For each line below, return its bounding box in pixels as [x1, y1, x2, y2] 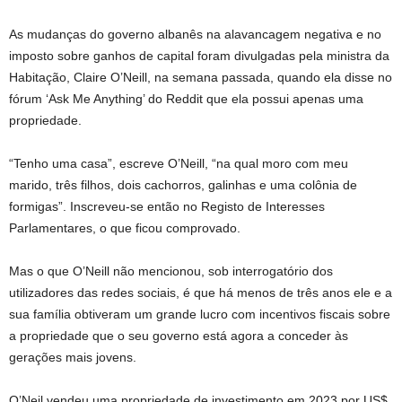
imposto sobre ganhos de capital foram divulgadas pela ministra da [9, 48, 389, 63]
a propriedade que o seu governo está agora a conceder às [9, 328, 348, 343]
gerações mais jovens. [9, 350, 136, 364]
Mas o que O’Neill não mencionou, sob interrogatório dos [9, 264, 333, 278]
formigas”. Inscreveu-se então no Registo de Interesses [9, 199, 325, 214]
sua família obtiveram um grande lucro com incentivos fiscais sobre [9, 307, 390, 321]
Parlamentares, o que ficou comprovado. [9, 221, 240, 235]
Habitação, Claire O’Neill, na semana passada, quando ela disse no [9, 70, 392, 84]
